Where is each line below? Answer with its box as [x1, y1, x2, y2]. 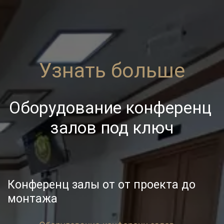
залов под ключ [50, 118, 173, 137]
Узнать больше [39, 58, 185, 82]
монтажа [7, 192, 57, 205]
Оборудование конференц [8, 98, 211, 117]
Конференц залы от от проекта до [7, 178, 195, 191]
